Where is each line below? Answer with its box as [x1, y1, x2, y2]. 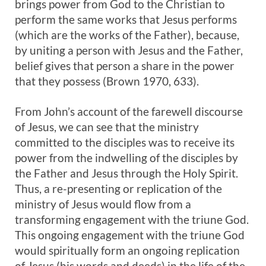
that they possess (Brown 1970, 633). [15, 74, 199, 88]
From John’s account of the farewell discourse [15, 104, 243, 118]
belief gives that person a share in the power [15, 59, 235, 72]
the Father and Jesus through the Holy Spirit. [15, 166, 238, 180]
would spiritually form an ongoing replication [15, 243, 240, 257]
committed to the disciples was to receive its [15, 135, 235, 149]
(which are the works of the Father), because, [15, 28, 239, 42]
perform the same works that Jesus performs [15, 12, 237, 26]
